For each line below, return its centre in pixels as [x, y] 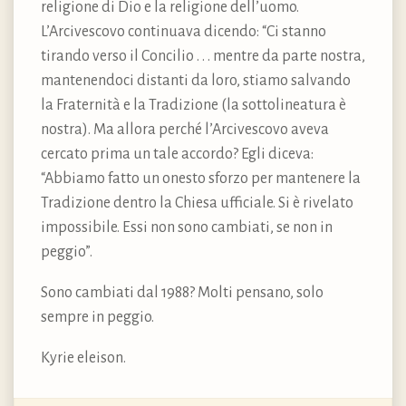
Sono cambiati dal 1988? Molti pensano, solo [182, 293]
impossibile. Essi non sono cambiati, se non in [187, 228]
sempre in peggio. [97, 318]
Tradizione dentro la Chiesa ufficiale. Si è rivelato [197, 203]
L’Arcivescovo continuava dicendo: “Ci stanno [184, 32]
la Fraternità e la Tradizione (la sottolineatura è [193, 106]
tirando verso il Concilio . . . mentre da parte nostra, [203, 57]
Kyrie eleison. [83, 358]
